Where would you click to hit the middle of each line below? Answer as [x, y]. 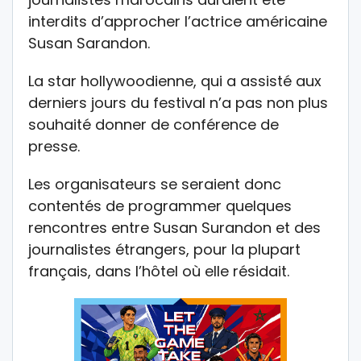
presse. [54, 146]
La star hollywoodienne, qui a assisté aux [175, 81]
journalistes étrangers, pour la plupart [164, 249]
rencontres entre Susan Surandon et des [174, 227]
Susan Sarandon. [89, 43]
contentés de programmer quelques [160, 205]
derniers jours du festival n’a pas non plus [178, 102]
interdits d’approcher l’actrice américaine [178, 21]
